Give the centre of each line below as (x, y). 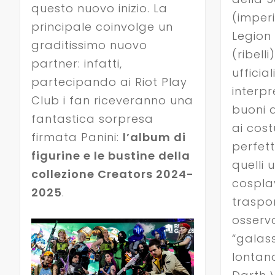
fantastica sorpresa (92, 118)
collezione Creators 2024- (112, 174)
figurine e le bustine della (110, 155)
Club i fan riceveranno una (112, 100)
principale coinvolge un (102, 26)
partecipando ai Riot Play (109, 82)
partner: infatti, (76, 63)
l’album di (154, 137)
